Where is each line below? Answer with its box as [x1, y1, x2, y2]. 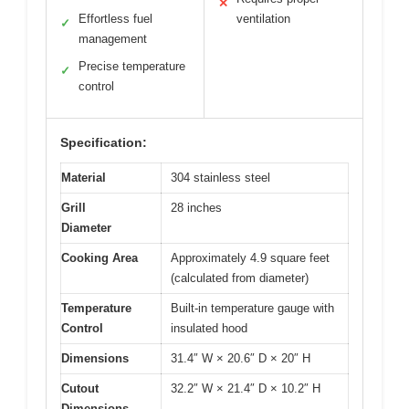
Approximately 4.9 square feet [171, 251, 330, 266]
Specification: [60, 135, 147, 151]
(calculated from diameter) [171, 271, 309, 286]
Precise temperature [79, 59, 185, 74]
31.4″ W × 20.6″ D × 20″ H [171, 351, 310, 366]
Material [61, 171, 106, 185]
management [79, 32, 147, 47]
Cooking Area [61, 251, 138, 266]
